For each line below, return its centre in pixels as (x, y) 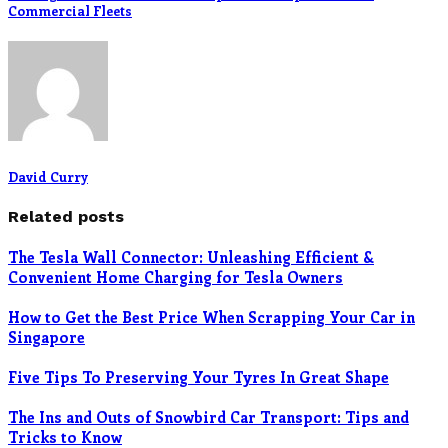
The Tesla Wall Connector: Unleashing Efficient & (191, 256)
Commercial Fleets (70, 11)
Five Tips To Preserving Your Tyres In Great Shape (198, 376)
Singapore (46, 336)
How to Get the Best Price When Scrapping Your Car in (211, 316)
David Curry (48, 176)
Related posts (66, 216)
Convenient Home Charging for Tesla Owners (175, 276)
